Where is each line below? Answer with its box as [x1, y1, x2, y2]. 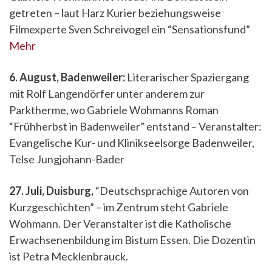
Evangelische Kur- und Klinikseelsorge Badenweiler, [9, 136, 254, 149]
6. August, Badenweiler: [9, 70, 125, 84]
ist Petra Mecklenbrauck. [9, 250, 128, 263]
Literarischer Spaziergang [125, 70, 249, 84]
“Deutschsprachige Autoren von [95, 184, 249, 197]
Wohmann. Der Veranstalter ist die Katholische [9, 217, 231, 230]
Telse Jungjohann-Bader [9, 152, 124, 166]
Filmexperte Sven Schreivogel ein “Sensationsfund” [9, 22, 250, 36]
